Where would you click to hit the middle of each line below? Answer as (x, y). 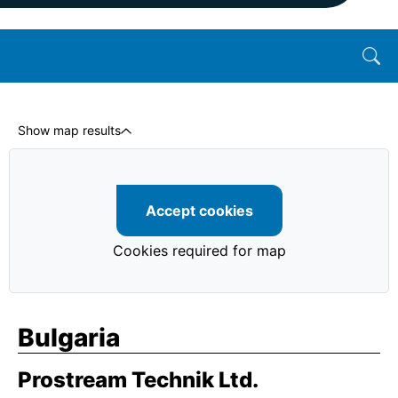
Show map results (69, 130)
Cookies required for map (199, 251)
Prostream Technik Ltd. (138, 380)
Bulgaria (69, 338)
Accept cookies (199, 211)
